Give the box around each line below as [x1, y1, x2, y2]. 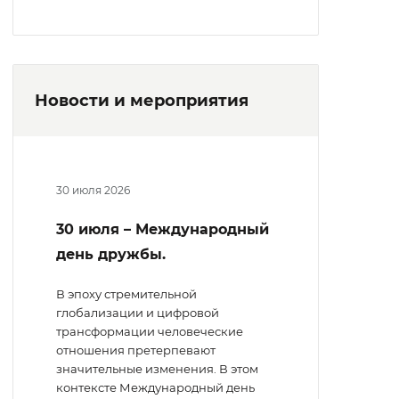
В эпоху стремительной [56, 287, 197, 302]
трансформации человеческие [56, 324, 243, 339]
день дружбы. [56, 246, 166, 264]
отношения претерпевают [56, 343, 216, 358]
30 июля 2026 [56, 183, 130, 198]
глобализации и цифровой [56, 305, 219, 321]
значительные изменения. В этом [56, 362, 258, 377]
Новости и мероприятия [35, 91, 248, 111]
